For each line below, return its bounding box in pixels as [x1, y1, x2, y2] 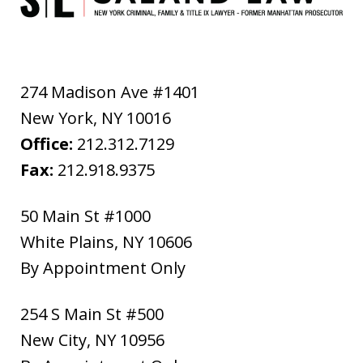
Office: [20, 133, 77, 156]
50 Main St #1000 [20, 205, 151, 228]
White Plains [20, 231, 114, 254]
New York [20, 107, 93, 130]
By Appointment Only [20, 257, 186, 280]
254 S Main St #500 [20, 303, 164, 326]
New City [20, 329, 87, 352]
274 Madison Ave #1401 [20, 81, 199, 104]
